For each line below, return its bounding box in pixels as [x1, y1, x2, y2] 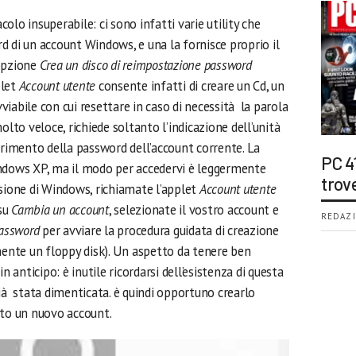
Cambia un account [11, 201, 109, 219]
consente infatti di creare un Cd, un [95, 77, 284, 95]
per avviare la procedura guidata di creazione [42, 222, 279, 239]
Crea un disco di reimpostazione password [39, 56, 252, 74]
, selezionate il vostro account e [108, 201, 279, 219]
